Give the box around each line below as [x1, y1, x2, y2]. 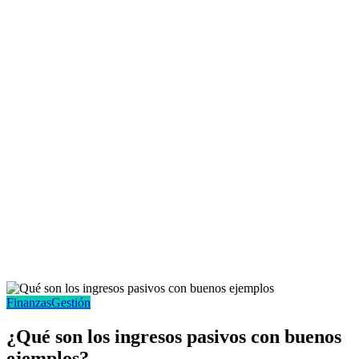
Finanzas [6, 296, 51, 309]
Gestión [51, 296, 91, 309]
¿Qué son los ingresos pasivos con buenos [6, 325, 341, 347]
